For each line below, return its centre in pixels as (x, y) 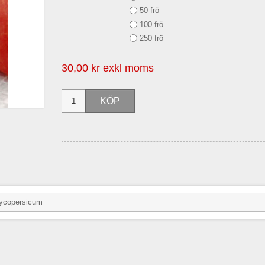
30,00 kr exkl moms (108, 68)
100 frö (151, 24)
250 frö (151, 38)
